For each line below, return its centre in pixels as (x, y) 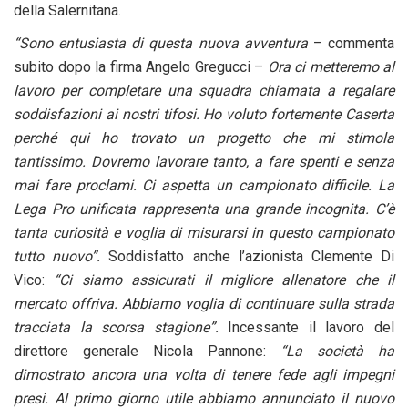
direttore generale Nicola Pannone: (147, 351)
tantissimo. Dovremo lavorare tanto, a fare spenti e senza (204, 161)
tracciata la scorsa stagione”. (116, 327)
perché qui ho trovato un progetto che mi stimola (204, 138)
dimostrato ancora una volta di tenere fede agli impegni (204, 374)
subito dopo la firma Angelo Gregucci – (141, 66)
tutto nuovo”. (61, 256)
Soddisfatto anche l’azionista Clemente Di (252, 256)
